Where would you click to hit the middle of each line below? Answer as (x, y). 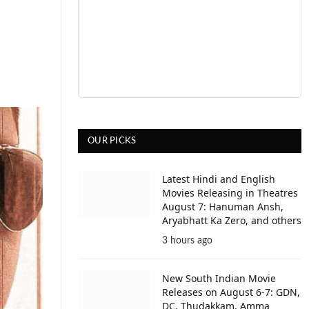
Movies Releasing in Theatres (230, 193)
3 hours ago (187, 241)
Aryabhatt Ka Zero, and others (232, 220)
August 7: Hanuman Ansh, (223, 207)
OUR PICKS (112, 141)
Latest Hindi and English (219, 179)
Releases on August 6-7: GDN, (231, 292)
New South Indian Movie (219, 278)
